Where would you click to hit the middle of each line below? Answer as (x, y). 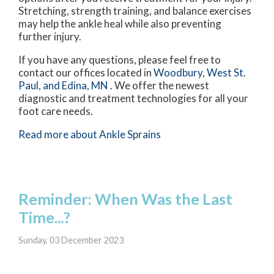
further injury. (50, 36)
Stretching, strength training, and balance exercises (135, 10)
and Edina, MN (76, 85)
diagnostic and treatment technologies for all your (133, 98)
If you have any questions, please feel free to (120, 59)
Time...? (44, 217)
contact (37, 72)
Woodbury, (180, 72)
